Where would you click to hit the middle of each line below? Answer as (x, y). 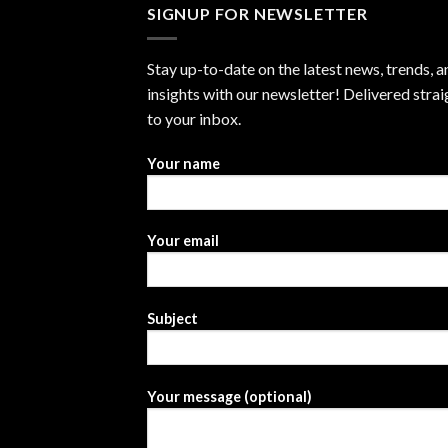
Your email (183, 241)
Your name (183, 163)
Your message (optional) (229, 396)
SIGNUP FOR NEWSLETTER (257, 14)
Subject (172, 318)
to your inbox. (194, 118)
